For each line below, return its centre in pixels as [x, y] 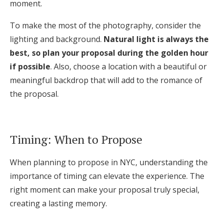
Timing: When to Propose [76, 139]
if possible [30, 66]
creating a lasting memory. [58, 203]
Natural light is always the [156, 39]
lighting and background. [57, 39]
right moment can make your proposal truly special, [105, 190]
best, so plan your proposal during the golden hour [109, 53]
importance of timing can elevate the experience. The [107, 176]
